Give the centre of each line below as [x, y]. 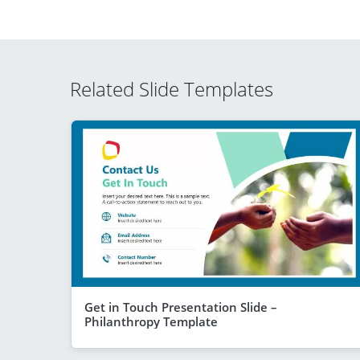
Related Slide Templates [172, 89]
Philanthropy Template [151, 321]
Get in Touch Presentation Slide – [181, 307]
